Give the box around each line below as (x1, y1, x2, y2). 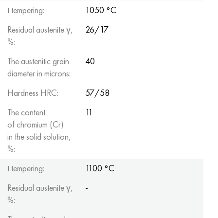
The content (7, 107, 45, 118)
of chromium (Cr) (7, 119, 64, 130)
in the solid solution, (7, 131, 71, 142)
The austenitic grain (7, 55, 69, 67)
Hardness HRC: (7, 87, 58, 98)
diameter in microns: (7, 68, 71, 79)
